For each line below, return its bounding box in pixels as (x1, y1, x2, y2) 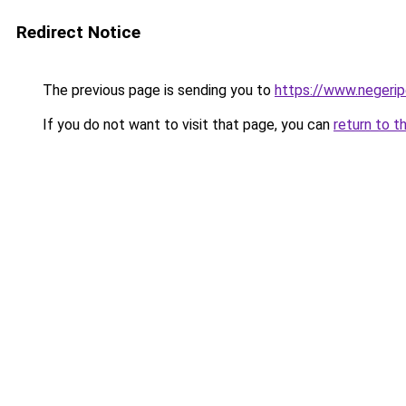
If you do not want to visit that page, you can (39, 116, 333, 133)
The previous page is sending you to (39, 82, 275, 99)
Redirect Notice (16, 22, 140, 43)
